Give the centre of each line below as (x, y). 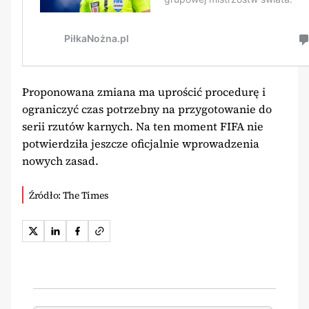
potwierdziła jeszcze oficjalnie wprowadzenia (141, 143)
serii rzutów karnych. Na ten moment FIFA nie (143, 126)
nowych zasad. (60, 160)
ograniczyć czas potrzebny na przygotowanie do (147, 109)
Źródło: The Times (69, 195)
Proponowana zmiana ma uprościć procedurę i (144, 91)
